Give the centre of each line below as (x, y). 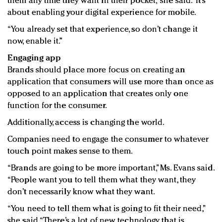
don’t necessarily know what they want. (81, 192)
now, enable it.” (35, 42)
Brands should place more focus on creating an (96, 70)
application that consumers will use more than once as (111, 82)
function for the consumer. (57, 106)
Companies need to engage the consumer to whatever (108, 140)
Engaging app (34, 58)
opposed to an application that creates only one (98, 94)
